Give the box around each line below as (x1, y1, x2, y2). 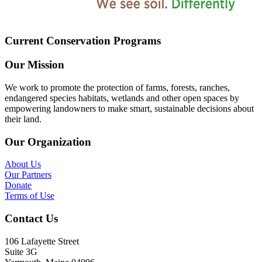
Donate (5, 180, 32, 191)
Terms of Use (5, 191, 54, 201)
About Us (5, 159, 41, 170)
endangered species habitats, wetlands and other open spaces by (5, 92, 239, 103)
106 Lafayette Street (5, 236, 79, 246)
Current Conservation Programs (5, 35, 161, 47)
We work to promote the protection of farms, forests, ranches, (5, 82, 230, 92)
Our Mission (5, 58, 64, 71)
